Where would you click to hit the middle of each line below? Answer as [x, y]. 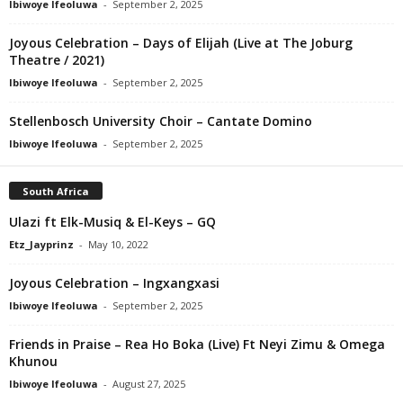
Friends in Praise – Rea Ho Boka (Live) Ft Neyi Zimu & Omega [197, 344]
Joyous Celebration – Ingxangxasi [114, 282]
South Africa [56, 191]
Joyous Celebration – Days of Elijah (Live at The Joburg [181, 42]
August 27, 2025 [149, 383]
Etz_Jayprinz [41, 244]
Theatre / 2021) [57, 59]
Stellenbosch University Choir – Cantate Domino [161, 121]
